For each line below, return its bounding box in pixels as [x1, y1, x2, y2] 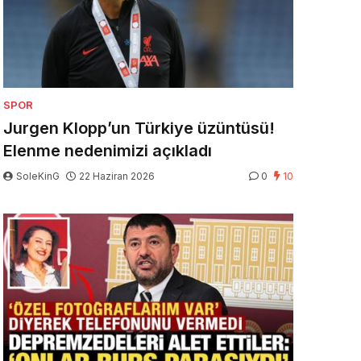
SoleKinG [14, 170, 62, 182]
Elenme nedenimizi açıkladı [3, 141, 212, 160]
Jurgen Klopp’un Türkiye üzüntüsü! [3, 118, 275, 138]
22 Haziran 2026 [79, 170, 155, 182]
